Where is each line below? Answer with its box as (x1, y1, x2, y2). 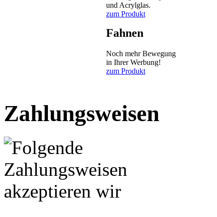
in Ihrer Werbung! (106, 58, 161, 66)
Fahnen (106, 26, 143, 39)
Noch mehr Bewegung (106, 49, 176, 58)
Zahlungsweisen (4, 100, 159, 126)
